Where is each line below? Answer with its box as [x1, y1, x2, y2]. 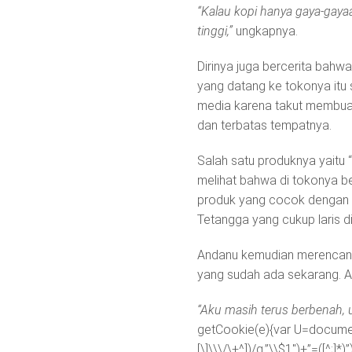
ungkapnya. [233, 24, 298, 39]
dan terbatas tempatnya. [197, 118, 332, 134]
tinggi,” [197, 24, 233, 39]
